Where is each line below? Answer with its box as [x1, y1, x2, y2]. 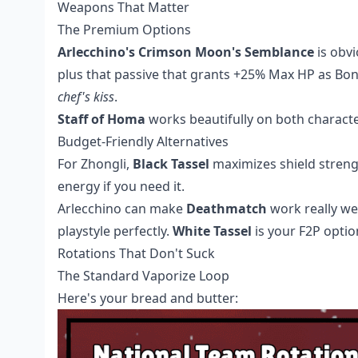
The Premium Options [58, 20, 191, 38]
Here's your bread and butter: [58, 288, 238, 307]
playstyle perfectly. [58, 221, 173, 240]
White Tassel [173, 221, 252, 240]
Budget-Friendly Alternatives [58, 132, 229, 150]
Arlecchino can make [58, 199, 186, 217]
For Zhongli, [58, 154, 133, 173]
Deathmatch [186, 199, 267, 217]
